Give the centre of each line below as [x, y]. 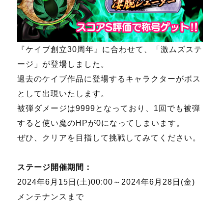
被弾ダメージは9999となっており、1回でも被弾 [109, 109]
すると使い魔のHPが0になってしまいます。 [101, 123]
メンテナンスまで [51, 197]
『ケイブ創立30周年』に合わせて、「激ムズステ [110, 50]
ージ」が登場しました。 [63, 64]
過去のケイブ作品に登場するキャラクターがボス [109, 79]
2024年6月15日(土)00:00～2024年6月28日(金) [106, 182]
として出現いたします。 [63, 94]
